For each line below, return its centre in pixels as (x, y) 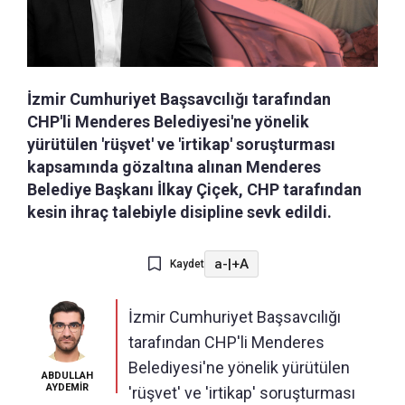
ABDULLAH (67, 376)
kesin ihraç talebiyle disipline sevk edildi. (179, 212)
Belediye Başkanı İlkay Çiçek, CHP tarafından (194, 190)
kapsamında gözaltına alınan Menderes (174, 167)
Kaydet (187, 264)
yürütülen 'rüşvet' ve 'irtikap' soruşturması (181, 145)
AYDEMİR (67, 388)
